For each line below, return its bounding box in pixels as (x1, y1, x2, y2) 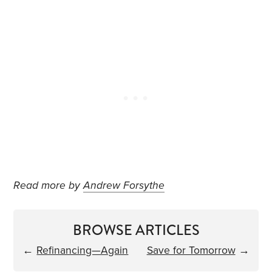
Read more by (13, 179, 84, 192)
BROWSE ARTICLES (72, 220, 200, 241)
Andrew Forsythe (83, 179, 165, 192)
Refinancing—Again (36, 244, 129, 257)
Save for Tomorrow (146, 244, 236, 257)
